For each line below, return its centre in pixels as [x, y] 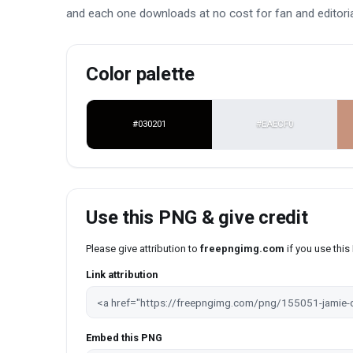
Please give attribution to [143, 249]
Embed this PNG [124, 337]
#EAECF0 [275, 124]
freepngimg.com [242, 249]
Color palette [140, 74]
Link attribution [122, 275]
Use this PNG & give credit [197, 218]
